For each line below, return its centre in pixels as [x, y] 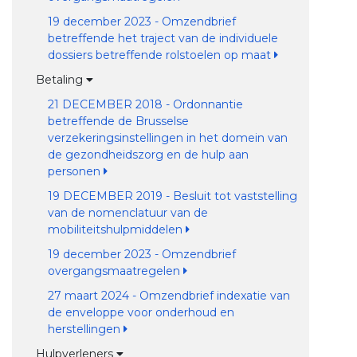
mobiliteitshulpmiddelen [116, 229]
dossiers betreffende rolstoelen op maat [161, 55]
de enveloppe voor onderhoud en [141, 312]
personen [75, 171]
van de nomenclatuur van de [127, 213]
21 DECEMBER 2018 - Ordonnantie [145, 104]
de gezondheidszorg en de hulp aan [148, 155]
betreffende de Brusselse [118, 121]
